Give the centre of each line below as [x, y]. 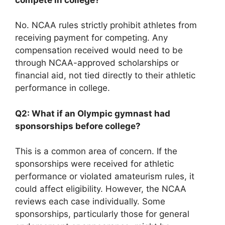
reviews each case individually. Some [90, 201]
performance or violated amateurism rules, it [105, 176]
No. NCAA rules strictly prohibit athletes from [106, 25]
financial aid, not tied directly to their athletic [105, 75]
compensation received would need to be [99, 50]
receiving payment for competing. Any [91, 38]
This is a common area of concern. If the [96, 151]
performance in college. [63, 88]
